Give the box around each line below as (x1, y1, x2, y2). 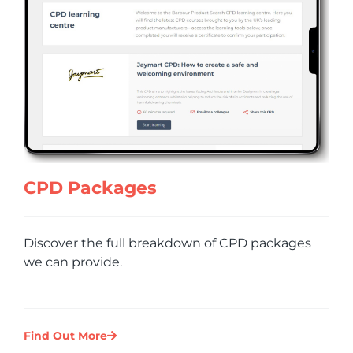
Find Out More (24, 329, 107, 344)
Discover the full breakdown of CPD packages (24, 236, 311, 251)
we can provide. (24, 255, 122, 270)
